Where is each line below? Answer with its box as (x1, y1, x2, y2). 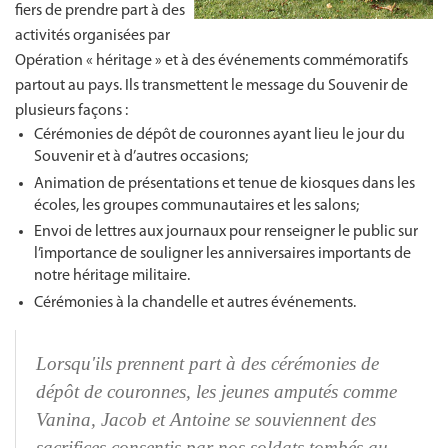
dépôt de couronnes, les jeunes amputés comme (36, 381, 397, 403)
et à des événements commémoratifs (162, 52, 408, 69)
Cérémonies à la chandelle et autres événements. (34, 295, 357, 312)
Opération (15, 52, 86, 69)
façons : (78, 102, 128, 119)
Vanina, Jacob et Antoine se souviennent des (36, 409, 376, 431)
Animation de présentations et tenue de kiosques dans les (34, 175, 416, 192)
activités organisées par (15, 27, 170, 44)
